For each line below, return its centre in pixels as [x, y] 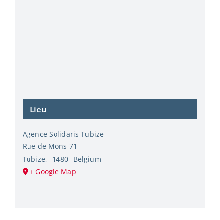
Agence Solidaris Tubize [63, 134]
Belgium [87, 159]
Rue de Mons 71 [50, 146]
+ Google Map [53, 171]
